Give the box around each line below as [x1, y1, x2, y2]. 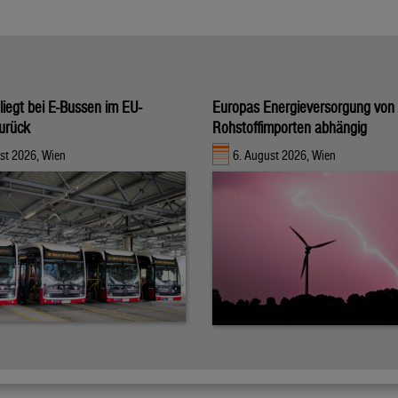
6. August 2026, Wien [233, 147, 337, 163]
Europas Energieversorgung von [212, 97, 394, 116]
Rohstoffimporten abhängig [212, 117, 367, 137]
